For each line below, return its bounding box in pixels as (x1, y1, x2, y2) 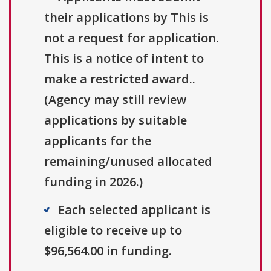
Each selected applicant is (58, 201, 211, 218)
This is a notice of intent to (44, 50, 204, 67)
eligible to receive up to (44, 222, 182, 239)
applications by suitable (44, 112, 187, 129)
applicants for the (44, 132, 151, 149)
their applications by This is (44, 9, 209, 26)
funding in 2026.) (44, 174, 143, 191)
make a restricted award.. (44, 71, 195, 88)
